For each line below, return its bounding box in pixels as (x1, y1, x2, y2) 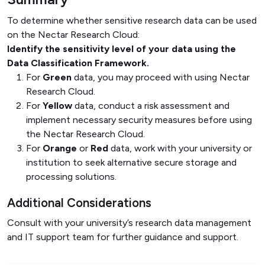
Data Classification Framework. (7, 57, 149, 69)
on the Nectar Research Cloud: (7, 28, 140, 40)
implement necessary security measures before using (26, 114, 252, 125)
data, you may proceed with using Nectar (72, 71, 250, 83)
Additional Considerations (7, 195, 151, 210)
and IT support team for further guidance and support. (7, 231, 238, 243)
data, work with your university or (108, 142, 252, 154)
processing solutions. (26, 170, 117, 182)
